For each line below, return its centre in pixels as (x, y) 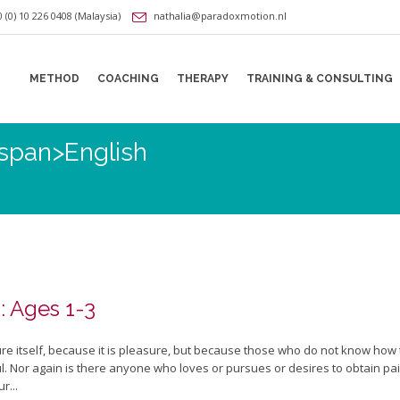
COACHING (128, 79)
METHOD (54, 79)
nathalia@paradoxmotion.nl (220, 16)
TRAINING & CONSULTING (320, 79)
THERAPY (203, 79)
